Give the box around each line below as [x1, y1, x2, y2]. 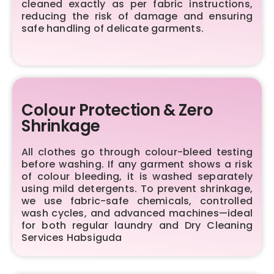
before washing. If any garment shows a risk [21, 157, 253, 171]
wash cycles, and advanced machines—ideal [21, 206, 253, 220]
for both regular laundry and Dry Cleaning [21, 218, 253, 232]
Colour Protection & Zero [21, 98, 213, 121]
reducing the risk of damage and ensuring [21, 9, 253, 23]
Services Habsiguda [21, 230, 122, 245]
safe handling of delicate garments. [21, 21, 204, 35]
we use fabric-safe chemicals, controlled [21, 193, 253, 208]
